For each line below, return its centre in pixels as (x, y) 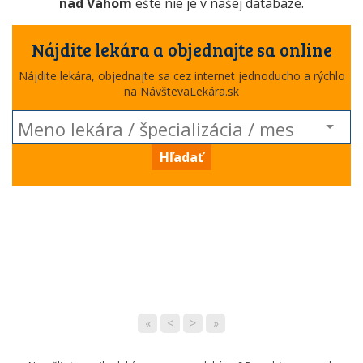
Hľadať (181, 157)
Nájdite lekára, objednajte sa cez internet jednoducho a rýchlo (181, 76)
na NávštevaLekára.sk (181, 91)
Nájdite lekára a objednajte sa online (181, 49)
